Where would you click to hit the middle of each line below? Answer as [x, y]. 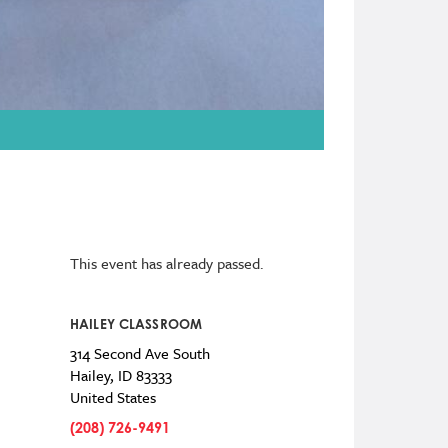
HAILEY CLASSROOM [136, 324]
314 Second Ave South [139, 353]
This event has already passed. [166, 263]
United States [112, 397]
